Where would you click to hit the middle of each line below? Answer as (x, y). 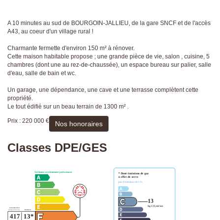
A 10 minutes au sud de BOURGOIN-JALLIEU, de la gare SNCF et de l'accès (109, 23)
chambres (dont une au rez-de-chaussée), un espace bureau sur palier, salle (109, 65)
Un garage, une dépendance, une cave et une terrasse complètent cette (103, 90)
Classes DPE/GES (57, 148)
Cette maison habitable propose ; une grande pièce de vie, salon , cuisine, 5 (109, 57)
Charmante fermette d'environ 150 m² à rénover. (71, 48)
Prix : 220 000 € (28, 121)
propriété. (20, 98)
